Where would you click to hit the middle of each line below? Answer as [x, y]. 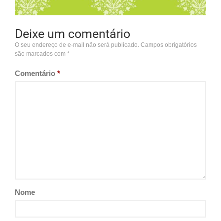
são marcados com [41, 54]
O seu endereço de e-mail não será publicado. [77, 45]
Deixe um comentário [73, 34]
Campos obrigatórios [169, 45]
